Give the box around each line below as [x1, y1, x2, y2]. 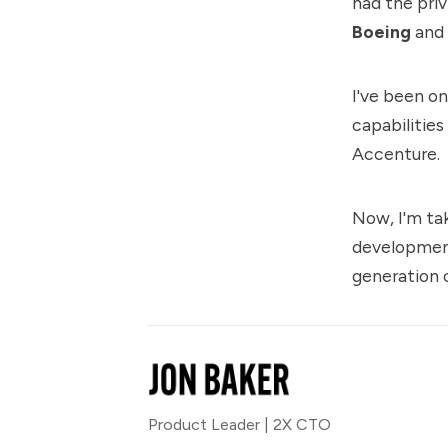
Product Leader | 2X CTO [148, 415, 331, 435]
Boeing [352, 20, 411, 42]
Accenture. [352, 143, 440, 165]
